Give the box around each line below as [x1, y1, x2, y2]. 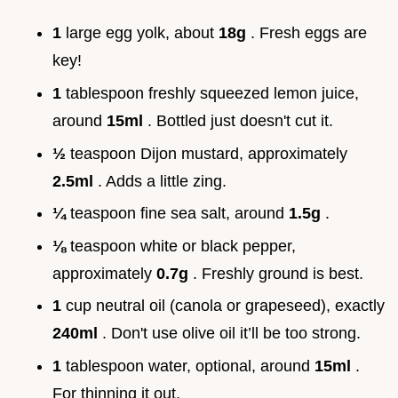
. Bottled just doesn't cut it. [147, 111, 333, 130]
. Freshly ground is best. [193, 264, 363, 283]
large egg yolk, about [66, 24, 219, 43]
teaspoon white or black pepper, [70, 236, 296, 255]
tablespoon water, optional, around [66, 356, 314, 375]
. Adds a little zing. [98, 171, 227, 190]
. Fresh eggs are [251, 24, 367, 43]
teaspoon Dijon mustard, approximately [70, 144, 347, 163]
